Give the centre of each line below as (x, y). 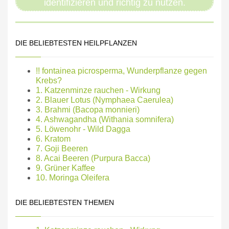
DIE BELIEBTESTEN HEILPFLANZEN (76, 43)
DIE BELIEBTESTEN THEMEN (65, 202)
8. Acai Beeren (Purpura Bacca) (93, 158)
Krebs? (49, 80)
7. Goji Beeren (62, 148)
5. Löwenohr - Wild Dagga (83, 129)
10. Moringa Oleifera (73, 177)
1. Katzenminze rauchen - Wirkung (98, 90)
